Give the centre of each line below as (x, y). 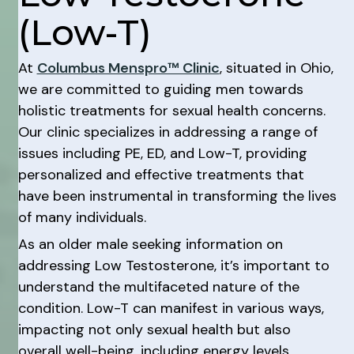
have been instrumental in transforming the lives (177, 196)
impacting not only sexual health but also (154, 330)
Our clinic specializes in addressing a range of (168, 132)
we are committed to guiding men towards (160, 89)
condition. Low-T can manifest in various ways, (171, 308)
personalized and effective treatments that (161, 174)
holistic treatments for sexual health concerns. (171, 110)
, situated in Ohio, (276, 68)
